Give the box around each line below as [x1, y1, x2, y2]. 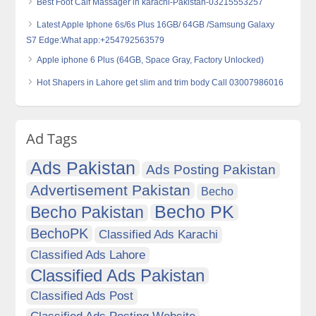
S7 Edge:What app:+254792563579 [26, 35, 165, 46]
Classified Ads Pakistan [30, 267, 205, 286]
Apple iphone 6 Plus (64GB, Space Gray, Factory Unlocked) [37, 55, 265, 66]
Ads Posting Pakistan [146, 162, 276, 178]
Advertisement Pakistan [30, 182, 191, 199]
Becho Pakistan [30, 204, 145, 222]
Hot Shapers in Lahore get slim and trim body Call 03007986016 [37, 78, 284, 88]
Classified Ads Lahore [30, 248, 146, 262]
